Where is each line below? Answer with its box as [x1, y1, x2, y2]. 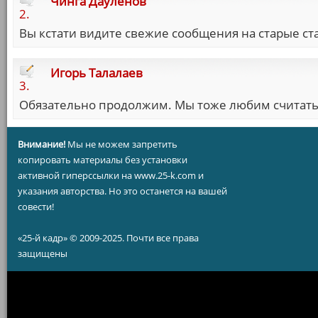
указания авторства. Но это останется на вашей [18, 185, 227, 197]
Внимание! [18, 138, 65, 150]
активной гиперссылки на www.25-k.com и [18, 169, 204, 182]
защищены [18, 247, 67, 260]
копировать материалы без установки [18, 153, 187, 166]
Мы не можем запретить [65, 138, 177, 150]
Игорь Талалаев [50, 65, 143, 81]
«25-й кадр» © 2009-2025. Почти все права [18, 231, 199, 244]
